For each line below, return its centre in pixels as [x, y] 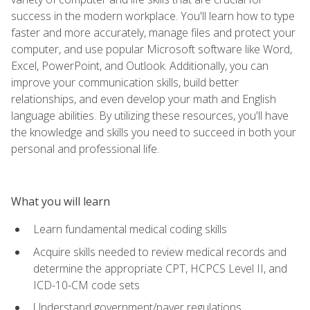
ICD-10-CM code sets [86, 285]
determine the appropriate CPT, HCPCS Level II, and [160, 268]
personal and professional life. [85, 148]
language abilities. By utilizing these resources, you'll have [150, 115]
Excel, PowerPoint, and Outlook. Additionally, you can [140, 65]
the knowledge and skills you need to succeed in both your [154, 132]
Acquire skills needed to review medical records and [160, 252]
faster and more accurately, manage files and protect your [153, 32]
